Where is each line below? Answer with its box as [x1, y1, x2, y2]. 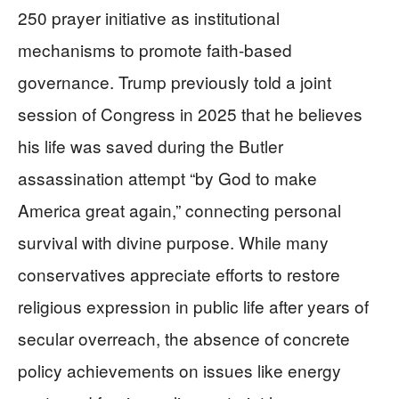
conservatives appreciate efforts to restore [18, 261, 340, 286]
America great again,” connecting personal [18, 197, 341, 222]
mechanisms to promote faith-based [18, 37, 292, 61]
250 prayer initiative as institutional [18, 4, 280, 29]
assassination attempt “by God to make [18, 165, 317, 190]
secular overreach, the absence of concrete [18, 325, 350, 350]
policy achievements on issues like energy [18, 357, 341, 382]
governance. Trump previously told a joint [18, 69, 331, 94]
